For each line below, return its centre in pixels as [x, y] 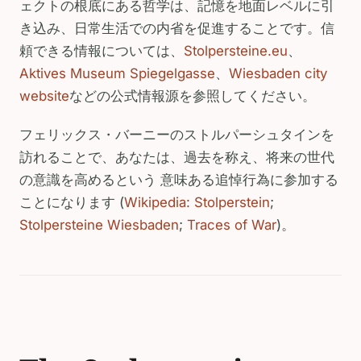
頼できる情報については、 [102, 50]
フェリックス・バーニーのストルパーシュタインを [177, 134]
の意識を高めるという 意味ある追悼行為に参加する [179, 179]
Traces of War [232, 224]
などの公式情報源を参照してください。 [193, 95]
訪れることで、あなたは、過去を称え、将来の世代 [177, 157]
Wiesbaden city [278, 73]
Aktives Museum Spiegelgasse [117, 73]
